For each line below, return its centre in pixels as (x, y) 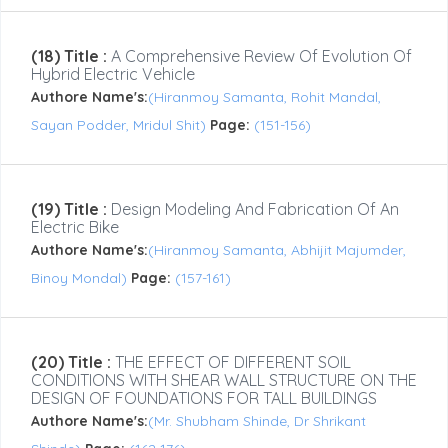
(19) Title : (69, 209)
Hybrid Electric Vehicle (113, 74)
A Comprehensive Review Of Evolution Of (259, 56)
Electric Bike (75, 227)
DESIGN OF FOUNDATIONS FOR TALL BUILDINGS (204, 398)
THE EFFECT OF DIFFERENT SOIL (231, 362)
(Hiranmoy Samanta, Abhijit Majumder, (277, 250)
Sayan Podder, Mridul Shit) (120, 125)
